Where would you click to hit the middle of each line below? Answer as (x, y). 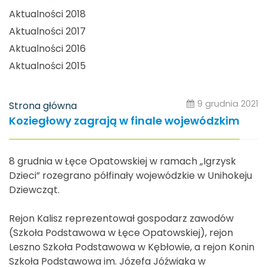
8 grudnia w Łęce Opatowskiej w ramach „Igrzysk (122, 161)
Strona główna (43, 105)
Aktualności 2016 (47, 49)
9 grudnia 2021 (228, 104)
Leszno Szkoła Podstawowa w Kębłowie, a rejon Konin (132, 247)
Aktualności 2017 (47, 32)
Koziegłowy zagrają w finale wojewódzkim (124, 120)
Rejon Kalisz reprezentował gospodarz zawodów (121, 218)
